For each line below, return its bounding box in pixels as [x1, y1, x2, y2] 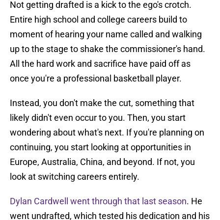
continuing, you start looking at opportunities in [10, 142, 191, 153]
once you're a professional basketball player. [10, 73, 182, 84]
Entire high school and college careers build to [10, 14, 187, 25]
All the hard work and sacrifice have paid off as [10, 58, 191, 69]
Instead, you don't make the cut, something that [10, 98, 194, 109]
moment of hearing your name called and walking [10, 29, 202, 40]
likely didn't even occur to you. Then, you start [10, 112, 186, 123]
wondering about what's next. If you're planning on [10, 127, 204, 138]
